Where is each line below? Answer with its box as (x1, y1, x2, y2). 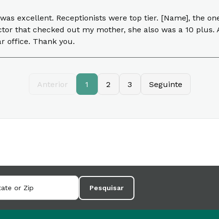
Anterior (37, 79, 68, 89)
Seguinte (149, 79, 182, 89)
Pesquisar (89, 183, 124, 192)
